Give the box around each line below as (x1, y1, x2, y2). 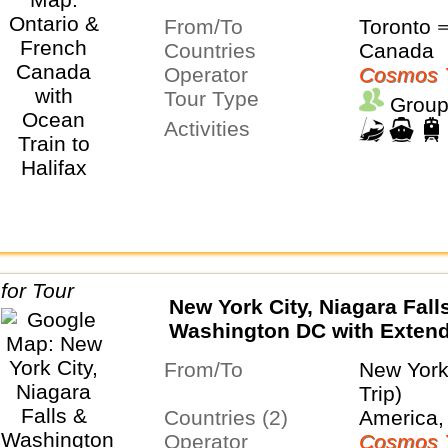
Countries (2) (178, 406, 288, 430)
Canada (358, 38, 434, 62)
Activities (177, 116, 250, 140)
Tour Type (174, 86, 259, 110)
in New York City (168, 342, 334, 366)
